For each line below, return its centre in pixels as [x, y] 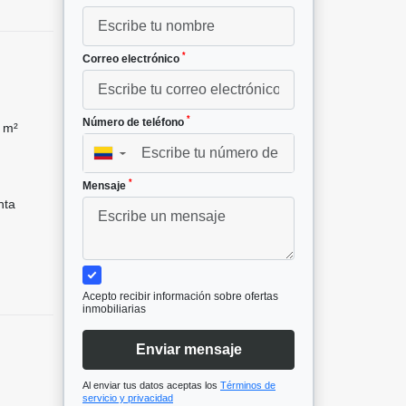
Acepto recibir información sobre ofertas [180, 296]
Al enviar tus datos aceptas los [151, 385]
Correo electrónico [132, 58]
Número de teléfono [135, 122]
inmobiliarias [114, 309]
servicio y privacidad [128, 397]
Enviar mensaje [188, 349]
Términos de [248, 385]
